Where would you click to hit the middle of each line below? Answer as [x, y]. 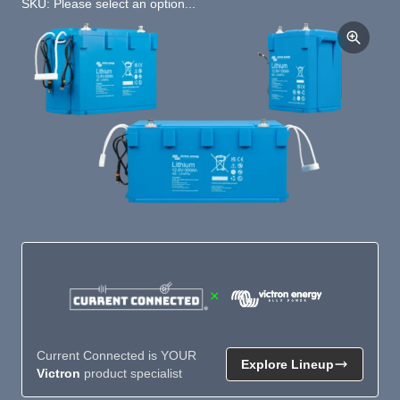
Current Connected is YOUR [117, 355]
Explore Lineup [287, 364]
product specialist [131, 373]
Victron [58, 373]
